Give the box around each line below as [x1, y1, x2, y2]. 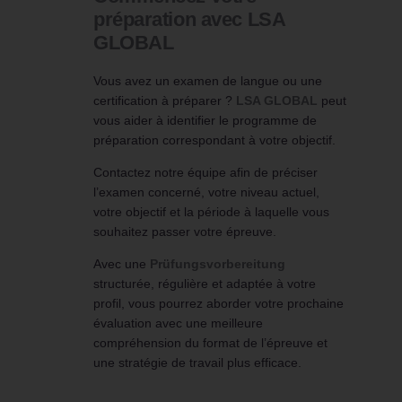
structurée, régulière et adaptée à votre [93, 276, 316, 292]
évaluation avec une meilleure [93, 316, 263, 331]
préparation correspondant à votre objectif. [93, 133, 336, 148]
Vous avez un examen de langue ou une [93, 74, 322, 89]
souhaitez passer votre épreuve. [93, 224, 276, 240]
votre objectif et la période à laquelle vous [93, 205, 329, 220]
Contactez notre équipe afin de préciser [93, 165, 318, 180]
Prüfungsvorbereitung [150, 257, 285, 272]
